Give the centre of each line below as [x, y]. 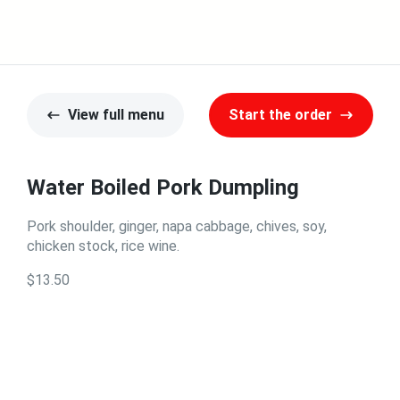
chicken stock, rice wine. [103, 246]
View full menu [116, 115]
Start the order [280, 115]
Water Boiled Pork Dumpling [163, 187]
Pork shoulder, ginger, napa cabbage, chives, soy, [177, 226]
